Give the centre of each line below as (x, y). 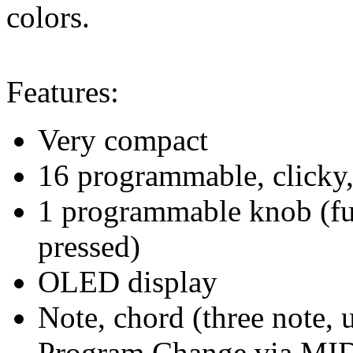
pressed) (89, 246)
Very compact (123, 139)
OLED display (128, 281)
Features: (63, 91)
